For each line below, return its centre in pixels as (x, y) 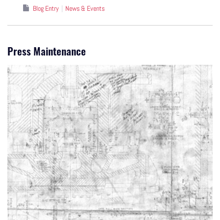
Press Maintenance (47, 51)
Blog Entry (46, 8)
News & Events (85, 8)
